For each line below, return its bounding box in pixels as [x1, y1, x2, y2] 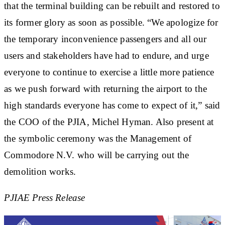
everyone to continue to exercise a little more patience [4, 66, 214, 77]
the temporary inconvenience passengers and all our [4, 33, 207, 44]
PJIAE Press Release [4, 192, 85, 203]
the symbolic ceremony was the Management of [4, 133, 192, 144]
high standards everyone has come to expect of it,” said [4, 99, 220, 110]
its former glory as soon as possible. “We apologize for [4, 17, 218, 28]
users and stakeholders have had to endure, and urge [4, 50, 209, 61]
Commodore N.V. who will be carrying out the [4, 149, 189, 160]
